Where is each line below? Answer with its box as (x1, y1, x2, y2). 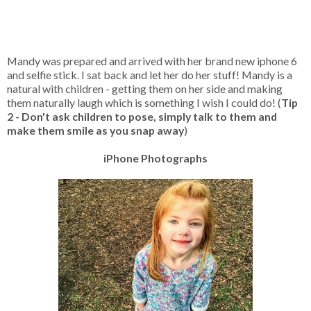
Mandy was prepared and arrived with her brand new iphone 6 (7, 53, 297, 67)
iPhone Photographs (103, 151, 208, 165)
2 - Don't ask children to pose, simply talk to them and (7, 109, 277, 123)
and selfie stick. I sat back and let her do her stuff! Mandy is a (7, 67, 292, 81)
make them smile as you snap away (7, 123, 184, 137)
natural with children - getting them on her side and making (7, 81, 283, 95)
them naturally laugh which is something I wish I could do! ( (7, 95, 281, 109)
